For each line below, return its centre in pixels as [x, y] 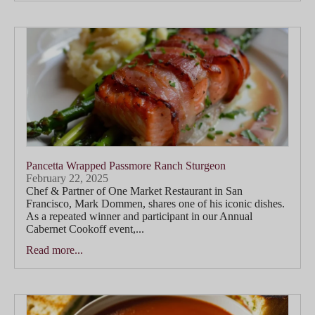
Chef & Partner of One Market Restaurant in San [134, 191]
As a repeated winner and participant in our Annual [139, 217]
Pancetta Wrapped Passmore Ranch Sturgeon [126, 166]
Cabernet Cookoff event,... [85, 229]
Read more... [54, 250]
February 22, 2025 [67, 179]
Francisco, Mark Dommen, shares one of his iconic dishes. [155, 204]
